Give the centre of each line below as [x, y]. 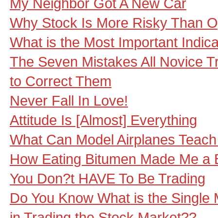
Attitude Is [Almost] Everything [103, 120]
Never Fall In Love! [69, 100]
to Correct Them [61, 81]
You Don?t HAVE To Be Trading [108, 178]
